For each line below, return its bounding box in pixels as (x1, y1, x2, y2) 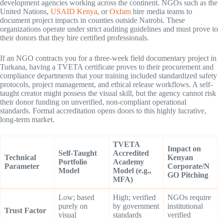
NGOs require (167, 193, 211, 202)
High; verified (113, 193, 156, 202)
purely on (58, 202, 88, 211)
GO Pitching (167, 171, 208, 180)
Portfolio (58, 158, 87, 166)
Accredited (113, 149, 149, 158)
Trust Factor (4, 206, 46, 215)
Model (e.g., (113, 166, 151, 175)
